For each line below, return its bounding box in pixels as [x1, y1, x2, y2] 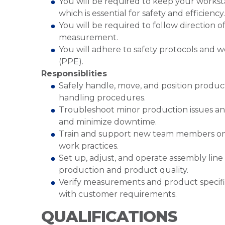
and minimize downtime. [59, 117, 157, 127]
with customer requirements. [59, 189, 177, 199]
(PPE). [59, 57, 85, 66]
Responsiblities [41, 69, 109, 78]
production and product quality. [59, 165, 188, 175]
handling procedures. [59, 93, 146, 102]
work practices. [59, 141, 119, 151]
